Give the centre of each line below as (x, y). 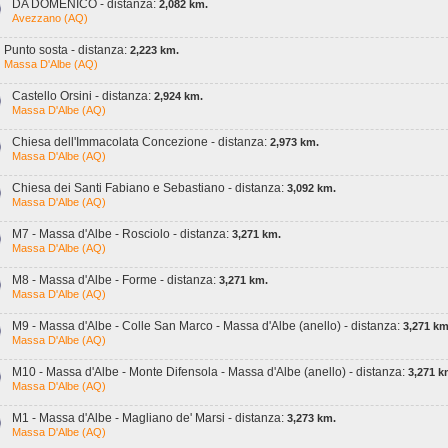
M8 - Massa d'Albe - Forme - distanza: (115, 280)
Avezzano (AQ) (50, 18)
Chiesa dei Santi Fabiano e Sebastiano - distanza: (149, 188)
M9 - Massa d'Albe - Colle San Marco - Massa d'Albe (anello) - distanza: (207, 326)
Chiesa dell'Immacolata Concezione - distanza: (141, 142)
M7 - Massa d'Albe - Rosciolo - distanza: (122, 234)
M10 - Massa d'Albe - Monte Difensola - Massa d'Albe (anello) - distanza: (210, 372)
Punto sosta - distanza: (67, 50)
